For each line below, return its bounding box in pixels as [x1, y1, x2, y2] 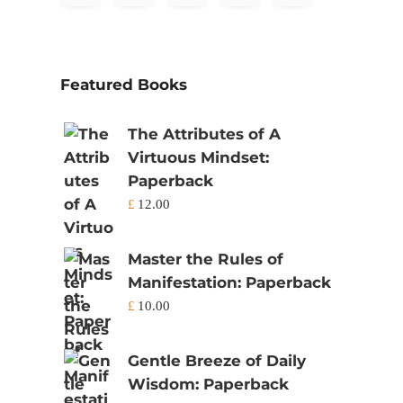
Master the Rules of [128, 250, 284, 269]
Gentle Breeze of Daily [128, 352, 307, 371]
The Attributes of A [128, 125, 282, 144]
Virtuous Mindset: [128, 148, 270, 167]
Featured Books [60, 76, 188, 94]
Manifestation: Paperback [128, 273, 332, 292]
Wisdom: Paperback [128, 375, 290, 394]
